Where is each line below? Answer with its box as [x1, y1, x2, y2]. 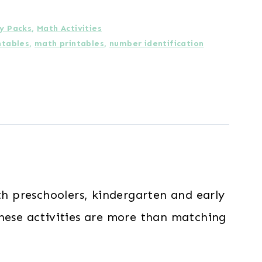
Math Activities [37, 23, 102, 34]
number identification [109, 39, 204, 49]
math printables [35, 39, 105, 49]
